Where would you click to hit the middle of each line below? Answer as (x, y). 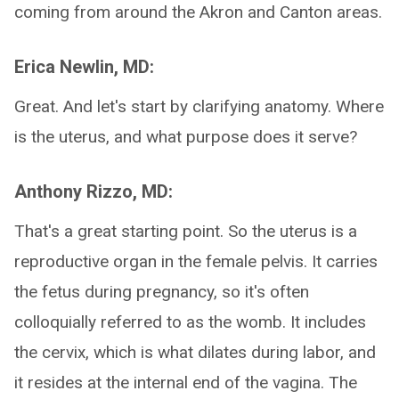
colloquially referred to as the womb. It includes (190, 322)
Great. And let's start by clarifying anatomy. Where (199, 106)
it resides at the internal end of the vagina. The (186, 383)
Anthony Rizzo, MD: (94, 191)
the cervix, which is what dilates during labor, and (195, 352)
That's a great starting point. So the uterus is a (186, 231)
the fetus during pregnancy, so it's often (162, 292)
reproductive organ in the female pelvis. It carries (196, 261)
